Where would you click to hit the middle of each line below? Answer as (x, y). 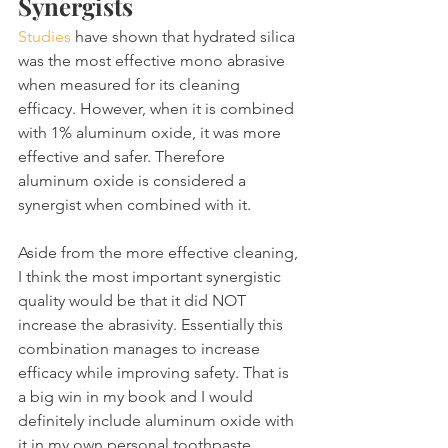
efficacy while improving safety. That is (155, 372)
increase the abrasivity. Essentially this (152, 324)
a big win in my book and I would (137, 396)
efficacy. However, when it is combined (158, 108)
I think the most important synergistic (151, 276)
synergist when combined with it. (134, 204)
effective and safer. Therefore (123, 156)
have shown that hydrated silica (185, 36)
